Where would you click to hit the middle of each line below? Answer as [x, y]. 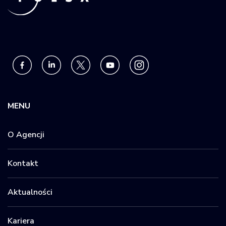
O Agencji [26, 134]
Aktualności [30, 192]
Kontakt [23, 163]
